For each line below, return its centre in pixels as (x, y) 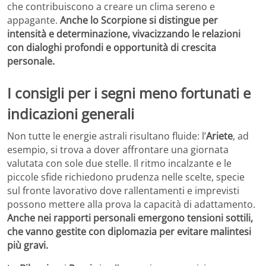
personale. (31, 61)
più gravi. (28, 246)
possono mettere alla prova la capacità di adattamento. (131, 205)
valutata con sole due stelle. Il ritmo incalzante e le (119, 164)
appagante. (34, 20)
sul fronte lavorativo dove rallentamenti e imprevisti (123, 191)
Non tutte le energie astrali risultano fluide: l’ (107, 136)
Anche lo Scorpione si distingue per (139, 20)
